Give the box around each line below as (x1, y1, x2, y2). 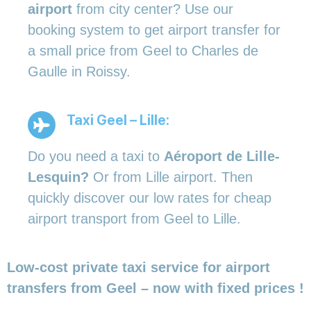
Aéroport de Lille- (164, 148, 280, 164)
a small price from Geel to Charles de (28, 42, 258, 58)
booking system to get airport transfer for (28, 22, 280, 37)
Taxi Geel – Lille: (67, 111, 169, 128)
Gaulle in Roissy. (28, 63, 131, 79)
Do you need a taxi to (28, 148, 164, 164)
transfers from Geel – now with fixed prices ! (7, 280, 304, 296)
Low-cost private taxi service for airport (7, 259, 270, 275)
